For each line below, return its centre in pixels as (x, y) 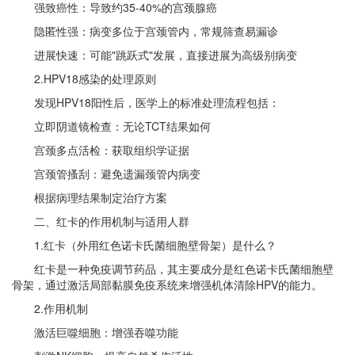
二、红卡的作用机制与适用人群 (101, 221)
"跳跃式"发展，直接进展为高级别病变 (204, 55)
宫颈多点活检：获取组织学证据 (101, 150)
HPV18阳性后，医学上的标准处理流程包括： (168, 102)
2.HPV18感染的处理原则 (95, 78)
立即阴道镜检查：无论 (78, 126)
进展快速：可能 (62, 55)
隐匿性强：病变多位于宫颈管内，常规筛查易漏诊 (145, 31)
